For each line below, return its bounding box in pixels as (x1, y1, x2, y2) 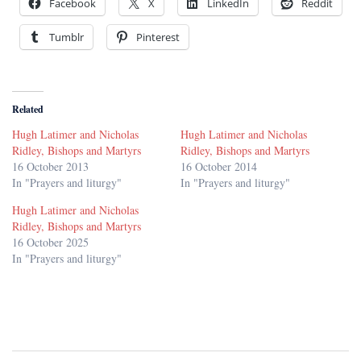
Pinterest (136, 30, 180, 45)
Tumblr (49, 30, 84, 45)
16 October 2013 (12, 159, 89, 175)
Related (12, 102, 44, 117)
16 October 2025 (12, 234, 89, 251)
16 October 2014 (180, 159, 257, 175)
